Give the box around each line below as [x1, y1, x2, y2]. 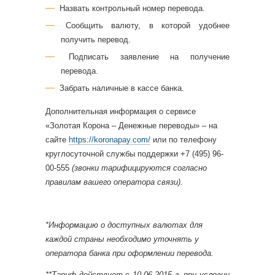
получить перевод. [61, 35, 131, 44]
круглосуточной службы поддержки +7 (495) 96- [45, 149, 223, 158]
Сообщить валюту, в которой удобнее [65, 21, 230, 30]
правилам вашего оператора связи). [45, 177, 183, 187]
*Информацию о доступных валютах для [45, 220, 203, 230]
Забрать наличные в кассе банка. [60, 83, 184, 93]
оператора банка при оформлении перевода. [45, 249, 214, 258]
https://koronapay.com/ [69, 135, 150, 144]
